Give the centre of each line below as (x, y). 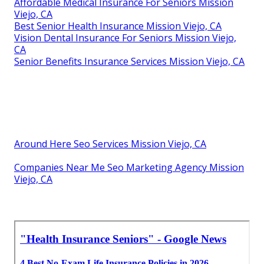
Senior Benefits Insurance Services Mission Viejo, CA (129, 62)
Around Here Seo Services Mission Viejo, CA (110, 144)
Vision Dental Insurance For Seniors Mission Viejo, (125, 38)
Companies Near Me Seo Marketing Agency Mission (129, 168)
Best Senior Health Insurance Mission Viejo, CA (118, 26)
